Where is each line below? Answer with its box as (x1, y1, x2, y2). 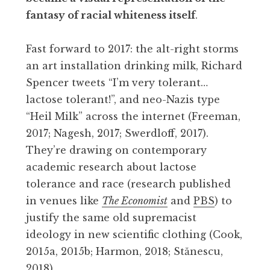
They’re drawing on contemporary (26, 143, 207, 156)
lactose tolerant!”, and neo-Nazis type (26, 93, 220, 105)
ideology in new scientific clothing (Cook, (26, 228, 242, 240)
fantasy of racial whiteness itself (26, 8, 195, 21)
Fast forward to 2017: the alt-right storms (26, 42, 239, 55)
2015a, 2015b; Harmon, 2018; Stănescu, (26, 245, 223, 257)
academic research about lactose (26, 160, 196, 173)
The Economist (102, 194, 168, 207)
